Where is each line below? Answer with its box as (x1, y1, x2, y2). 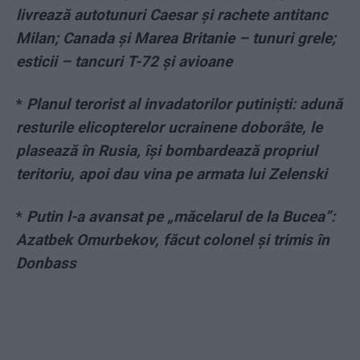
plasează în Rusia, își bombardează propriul (16, 141, 317, 161)
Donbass (16, 254, 76, 273)
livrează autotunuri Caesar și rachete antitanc (16, 6, 328, 25)
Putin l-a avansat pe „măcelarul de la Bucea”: (27, 207, 335, 227)
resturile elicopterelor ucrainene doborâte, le (16, 118, 322, 137)
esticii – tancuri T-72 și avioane (16, 52, 232, 72)
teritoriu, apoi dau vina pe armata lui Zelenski (16, 165, 327, 184)
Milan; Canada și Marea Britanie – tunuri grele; (16, 29, 336, 48)
